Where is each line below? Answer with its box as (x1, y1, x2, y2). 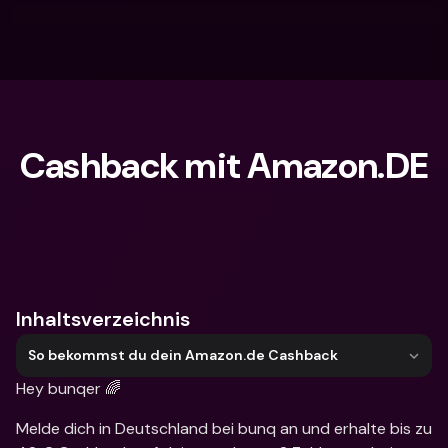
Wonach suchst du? (56, 229, 187, 247)
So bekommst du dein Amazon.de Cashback (28, 346, 338, 364)
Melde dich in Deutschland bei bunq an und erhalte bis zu (16, 418, 432, 439)
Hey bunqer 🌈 (16, 378, 121, 399)
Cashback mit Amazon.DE (19, 142, 429, 189)
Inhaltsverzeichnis (16, 306, 190, 332)
